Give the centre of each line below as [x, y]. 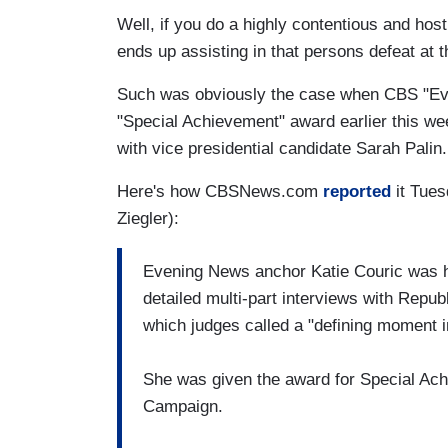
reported [357, 191]
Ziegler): [148, 218]
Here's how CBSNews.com [220, 191]
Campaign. [183, 407]
